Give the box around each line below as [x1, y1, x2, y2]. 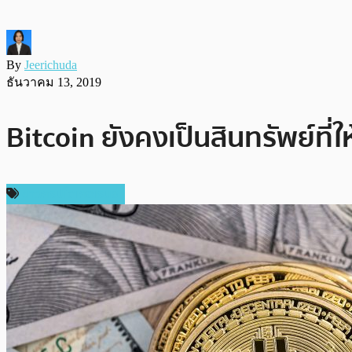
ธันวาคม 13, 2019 [6, 75, 101, 89]
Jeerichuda [24, 57, 77, 71]
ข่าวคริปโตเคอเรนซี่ [22, 183, 119, 204]
